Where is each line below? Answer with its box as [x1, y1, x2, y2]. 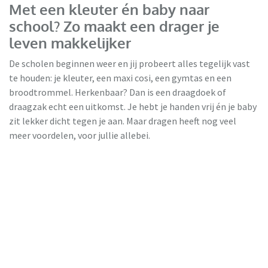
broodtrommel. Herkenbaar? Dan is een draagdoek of [9, 86, 226, 98]
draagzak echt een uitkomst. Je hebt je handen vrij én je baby [9, 100, 257, 112]
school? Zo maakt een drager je [9, 16, 220, 35]
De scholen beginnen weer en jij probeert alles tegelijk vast [9, 57, 250, 69]
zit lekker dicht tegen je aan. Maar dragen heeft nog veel [9, 114, 236, 127]
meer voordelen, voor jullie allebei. [9, 129, 150, 141]
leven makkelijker [9, 33, 131, 52]
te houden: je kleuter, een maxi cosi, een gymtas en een [9, 71, 232, 84]
